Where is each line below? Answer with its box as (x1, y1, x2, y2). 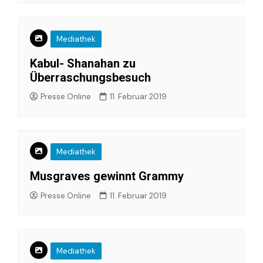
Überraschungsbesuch (30, 70, 151, 85)
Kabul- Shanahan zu (30, 56, 136, 70)
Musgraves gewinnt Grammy (30, 169, 184, 183)
